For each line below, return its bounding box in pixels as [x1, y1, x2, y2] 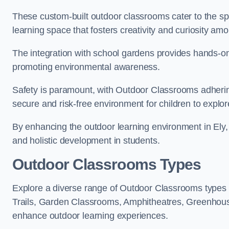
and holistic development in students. [12, 135, 160, 146]
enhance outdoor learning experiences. [12, 211, 168, 221]
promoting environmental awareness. [12, 62, 160, 72]
